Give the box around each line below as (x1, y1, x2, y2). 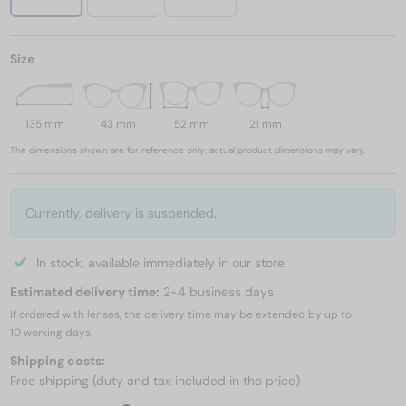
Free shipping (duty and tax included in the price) (10, 372, 300, 390)
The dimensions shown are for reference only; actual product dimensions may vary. (10, 144, 365, 157)
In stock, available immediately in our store (36, 255, 285, 272)
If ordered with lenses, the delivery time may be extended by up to (10, 307, 352, 323)
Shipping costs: (10, 353, 105, 370)
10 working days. (10, 325, 92, 341)
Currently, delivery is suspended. (25, 205, 217, 222)
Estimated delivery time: (10, 284, 159, 301)
